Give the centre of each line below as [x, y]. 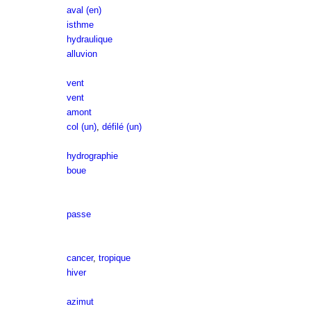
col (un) [81, 127]
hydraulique [89, 39]
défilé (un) [121, 127]
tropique [114, 258]
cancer [79, 258]
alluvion [82, 54]
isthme [80, 25]
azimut [80, 302]
